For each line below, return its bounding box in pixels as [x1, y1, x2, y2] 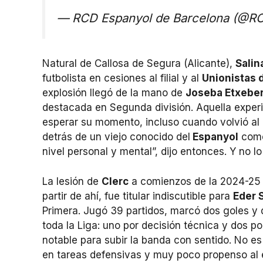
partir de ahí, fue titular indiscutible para [42, 190, 233, 202]
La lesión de [42, 175, 102, 187]
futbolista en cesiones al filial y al [42, 72, 202, 85]
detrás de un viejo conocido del [42, 131, 190, 143]
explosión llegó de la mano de [42, 87, 186, 99]
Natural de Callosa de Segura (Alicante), [42, 58, 235, 70]
